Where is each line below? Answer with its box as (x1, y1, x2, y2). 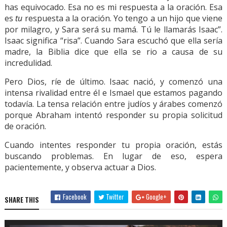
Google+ (144, 192, 167, 202)
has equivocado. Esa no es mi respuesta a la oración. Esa (4, 2, 223, 13)
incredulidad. (4, 57, 52, 68)
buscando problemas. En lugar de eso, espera (4, 150, 223, 162)
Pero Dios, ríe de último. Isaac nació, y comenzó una (4, 76, 223, 87)
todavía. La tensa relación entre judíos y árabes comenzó (4, 98, 223, 109)
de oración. (4, 121, 46, 132)
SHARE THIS (4, 195, 39, 205)
